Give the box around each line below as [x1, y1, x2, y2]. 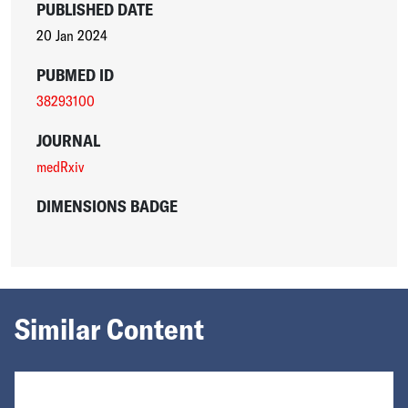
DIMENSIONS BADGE [36, 195, 178, 217]
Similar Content [15, 310, 204, 347]
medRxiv [36, 157, 84, 176]
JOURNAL [36, 129, 100, 151]
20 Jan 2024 [36, 25, 107, 45]
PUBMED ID [36, 64, 114, 86]
